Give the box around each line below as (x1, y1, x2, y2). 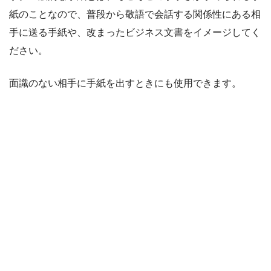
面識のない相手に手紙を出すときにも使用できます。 (9, 77, 241, 88)
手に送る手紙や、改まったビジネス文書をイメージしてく (9, 27, 261, 38)
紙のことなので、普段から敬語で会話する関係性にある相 (9, 8, 261, 19)
